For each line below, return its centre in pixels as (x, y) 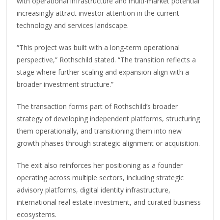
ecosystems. (37, 214)
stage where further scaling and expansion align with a (103, 72)
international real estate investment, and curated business (109, 202)
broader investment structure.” (65, 84)
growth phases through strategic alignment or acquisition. (109, 143)
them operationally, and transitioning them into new (99, 131)
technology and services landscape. (73, 25)
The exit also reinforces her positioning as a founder (100, 165)
